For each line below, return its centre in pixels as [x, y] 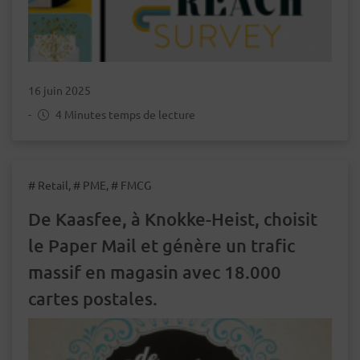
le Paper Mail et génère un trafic [162, 245]
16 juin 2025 [59, 90]
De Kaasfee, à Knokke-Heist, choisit [173, 219]
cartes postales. [93, 298]
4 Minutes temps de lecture [124, 114]
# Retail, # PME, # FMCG [90, 184]
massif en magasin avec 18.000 [155, 272]
